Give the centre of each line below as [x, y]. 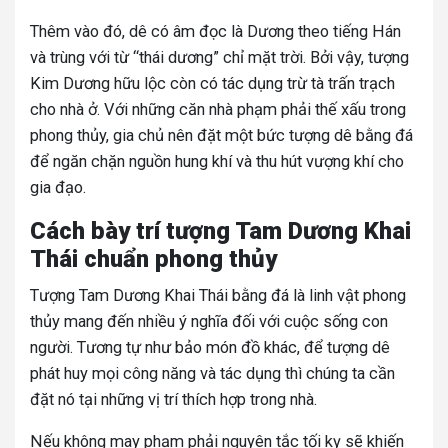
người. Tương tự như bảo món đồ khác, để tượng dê [210, 348]
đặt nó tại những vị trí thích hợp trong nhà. [173, 400]
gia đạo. [58, 188]
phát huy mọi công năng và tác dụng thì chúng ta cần [212, 374]
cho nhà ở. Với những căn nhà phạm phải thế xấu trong [218, 110]
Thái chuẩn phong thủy [153, 259]
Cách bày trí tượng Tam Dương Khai [220, 231]
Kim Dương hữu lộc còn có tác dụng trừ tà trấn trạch [212, 84]
